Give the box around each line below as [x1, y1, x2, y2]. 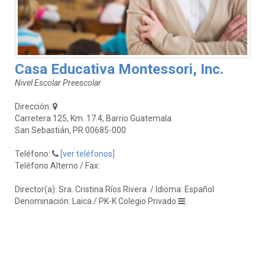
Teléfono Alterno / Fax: [15, 160, 102, 170]
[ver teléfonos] [60, 148, 115, 159]
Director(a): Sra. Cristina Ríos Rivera [15, 184, 148, 194]
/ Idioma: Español [148, 184, 216, 194]
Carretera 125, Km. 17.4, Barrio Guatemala [15, 113, 172, 123]
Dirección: [15, 101, 53, 111]
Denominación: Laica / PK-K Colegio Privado [15, 196, 178, 206]
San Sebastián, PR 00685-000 [15, 125, 126, 135]
